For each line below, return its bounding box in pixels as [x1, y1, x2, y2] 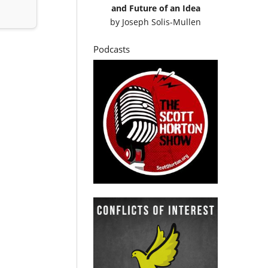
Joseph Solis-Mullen [122, 16, 202, 28]
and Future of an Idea [111, 2, 200, 14]
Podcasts [93, 42, 130, 55]
